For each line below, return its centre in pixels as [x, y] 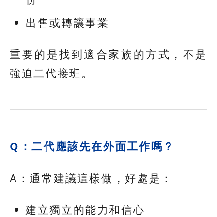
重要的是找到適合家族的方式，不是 [108, 54]
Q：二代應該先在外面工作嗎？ [92, 146]
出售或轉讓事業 [68, 23]
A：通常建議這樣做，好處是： [91, 178]
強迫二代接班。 [52, 73]
